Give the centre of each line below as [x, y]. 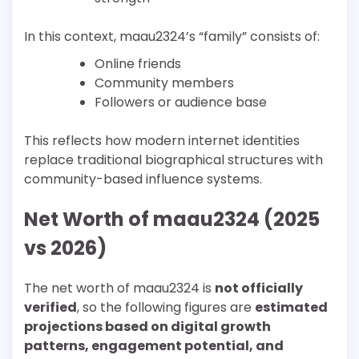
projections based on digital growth [147, 326]
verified [50, 307]
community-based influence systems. [143, 179]
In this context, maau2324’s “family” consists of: [172, 36]
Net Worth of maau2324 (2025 [172, 219]
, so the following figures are [166, 307]
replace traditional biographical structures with [173, 159]
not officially [259, 288]
